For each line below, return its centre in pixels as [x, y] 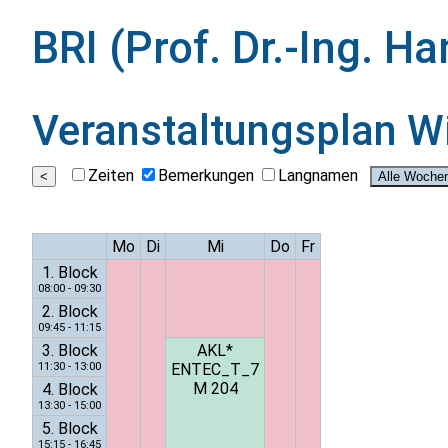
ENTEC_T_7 [215, 370]
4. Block [69, 390]
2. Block [69, 312]
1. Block [69, 273]
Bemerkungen [206, 176]
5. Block [69, 429]
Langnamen [318, 176]
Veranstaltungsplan [219, 130]
